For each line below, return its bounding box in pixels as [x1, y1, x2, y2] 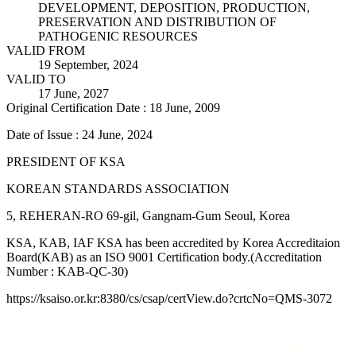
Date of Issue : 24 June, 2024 [6, 127, 153, 141]
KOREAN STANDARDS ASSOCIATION [6, 181, 230, 195]
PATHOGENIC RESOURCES [38, 29, 198, 43]
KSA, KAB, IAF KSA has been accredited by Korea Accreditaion [6, 235, 340, 250]
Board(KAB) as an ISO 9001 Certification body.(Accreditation [6, 250, 322, 264]
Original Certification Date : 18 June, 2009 [6, 100, 220, 114]
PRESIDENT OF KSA [6, 154, 126, 168]
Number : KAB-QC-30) [6, 264, 128, 278]
